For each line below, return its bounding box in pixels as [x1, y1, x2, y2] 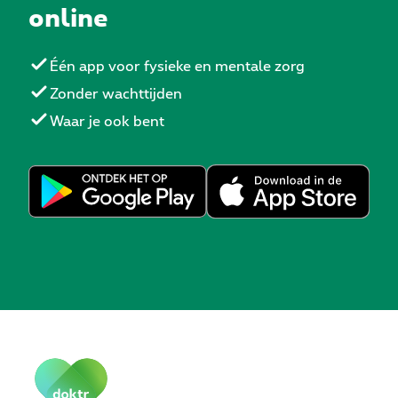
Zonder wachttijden [50, 87, 182, 102]
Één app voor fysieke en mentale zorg [50, 60, 305, 75]
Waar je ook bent [50, 115, 164, 130]
